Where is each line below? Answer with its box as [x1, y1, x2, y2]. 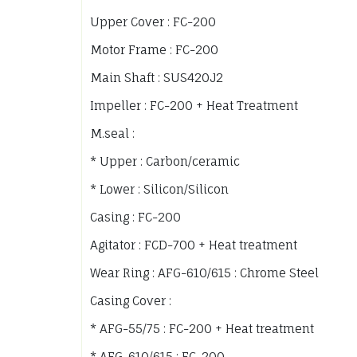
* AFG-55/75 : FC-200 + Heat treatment [90, 321, 314, 337]
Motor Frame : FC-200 [90, 42, 218, 58]
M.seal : [90, 126, 135, 142]
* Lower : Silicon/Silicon [90, 182, 229, 198]
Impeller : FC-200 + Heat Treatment [90, 98, 298, 114]
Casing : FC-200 [90, 210, 181, 226]
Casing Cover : [90, 293, 171, 309]
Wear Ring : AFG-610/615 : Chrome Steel [90, 265, 319, 281]
